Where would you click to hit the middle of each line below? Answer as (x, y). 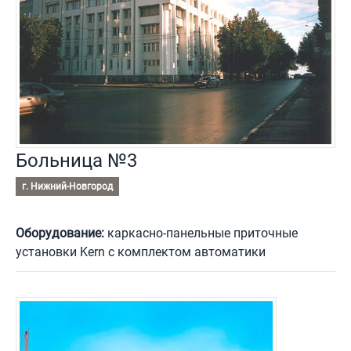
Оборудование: (60, 233)
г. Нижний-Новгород (67, 187)
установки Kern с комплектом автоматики (141, 252)
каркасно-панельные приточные (201, 233)
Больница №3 (76, 161)
